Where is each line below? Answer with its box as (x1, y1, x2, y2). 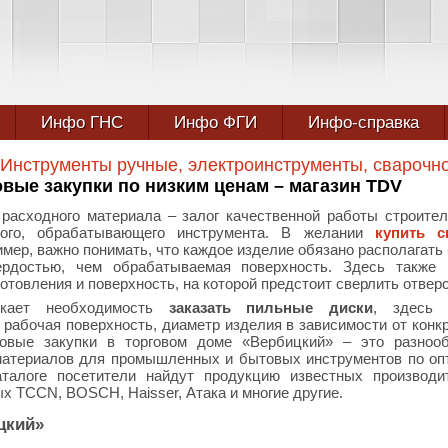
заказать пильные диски (168, 299, 374, 316)
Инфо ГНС (41, 113, 123, 132)
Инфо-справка (308, 113, 419, 132)
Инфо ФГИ (174, 113, 257, 132)
